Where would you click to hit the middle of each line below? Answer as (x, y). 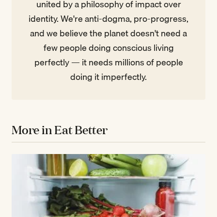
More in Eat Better (60, 130)
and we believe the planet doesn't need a (108, 33)
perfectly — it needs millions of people (108, 62)
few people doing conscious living (108, 48)
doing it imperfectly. (108, 77)
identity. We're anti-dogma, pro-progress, (108, 19)
